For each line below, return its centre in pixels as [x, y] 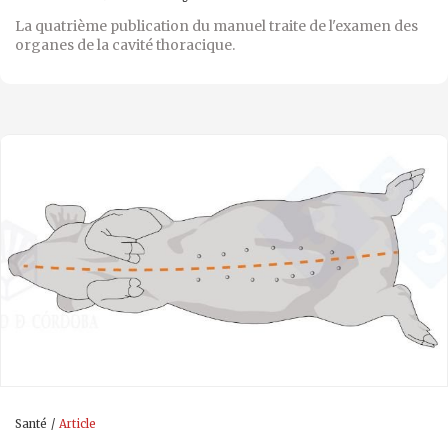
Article [77, 423]
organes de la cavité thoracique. [125, 44]
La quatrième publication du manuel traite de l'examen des [216, 25]
